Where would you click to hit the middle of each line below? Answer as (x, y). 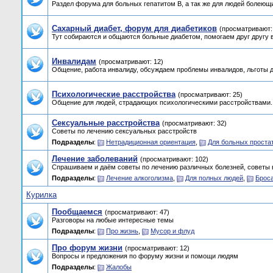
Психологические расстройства (114, 94)
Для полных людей (214, 178)
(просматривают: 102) (174, 159)
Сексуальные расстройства (106, 123)
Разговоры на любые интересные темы (113, 220)
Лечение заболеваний (95, 159)
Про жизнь (122, 231)
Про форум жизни (87, 248)
